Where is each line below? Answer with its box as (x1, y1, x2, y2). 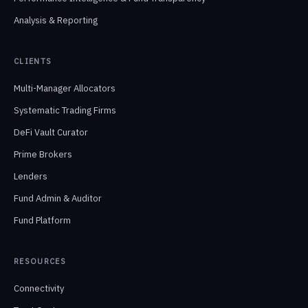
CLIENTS (14, 56, 52, 66)
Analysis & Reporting (14, 14, 98, 26)
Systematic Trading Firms (14, 104, 116, 116)
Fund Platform (14, 214, 71, 226)
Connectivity (14, 283, 64, 294)
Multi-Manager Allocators (14, 82, 115, 94)
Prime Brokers (14, 148, 72, 160)
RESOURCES (14, 256, 66, 266)
